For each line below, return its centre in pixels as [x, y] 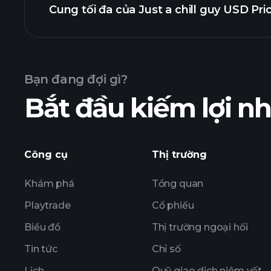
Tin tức [41, 249]
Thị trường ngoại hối [200, 227]
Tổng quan [178, 184]
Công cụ [46, 155]
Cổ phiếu [173, 205]
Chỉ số [166, 249]
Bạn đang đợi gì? [76, 79]
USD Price [77, 61]
